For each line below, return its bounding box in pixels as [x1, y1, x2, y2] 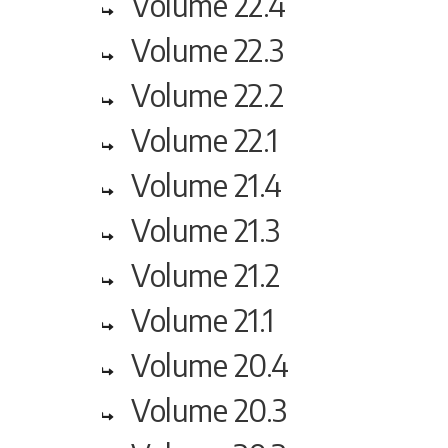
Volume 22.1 [131, 120, 278, 159]
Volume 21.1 [131, 300, 274, 339]
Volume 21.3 [131, 210, 280, 249]
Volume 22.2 [131, 75, 284, 114]
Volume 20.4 [131, 345, 289, 384]
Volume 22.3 [131, 30, 284, 69]
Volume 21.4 [131, 165, 282, 204]
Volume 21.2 [131, 255, 280, 294]
